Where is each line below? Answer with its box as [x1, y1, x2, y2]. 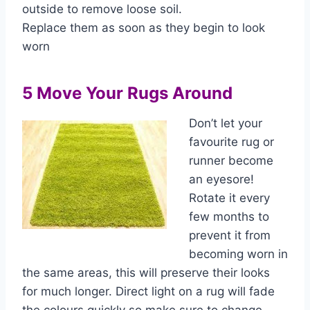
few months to [189, 210, 269, 224]
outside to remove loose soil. [22, 2, 182, 16]
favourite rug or [189, 135, 274, 149]
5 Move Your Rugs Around [22, 83, 232, 103]
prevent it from [189, 228, 271, 242]
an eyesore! [189, 172, 254, 186]
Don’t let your [189, 116, 262, 130]
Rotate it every [189, 191, 270, 205]
